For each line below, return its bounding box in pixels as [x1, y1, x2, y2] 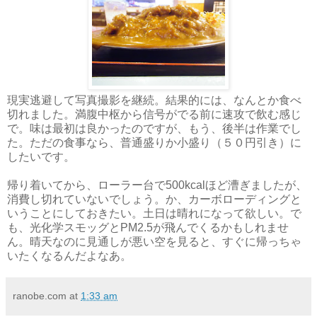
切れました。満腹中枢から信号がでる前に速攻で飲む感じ [7, 108, 301, 120]
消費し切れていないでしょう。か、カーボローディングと [7, 192, 301, 205]
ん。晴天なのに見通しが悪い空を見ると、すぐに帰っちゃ [7, 235, 301, 248]
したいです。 [7, 150, 75, 163]
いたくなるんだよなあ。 [7, 249, 132, 262]
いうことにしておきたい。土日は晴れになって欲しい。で [7, 207, 301, 219]
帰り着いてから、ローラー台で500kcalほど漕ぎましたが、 [7, 178, 307, 191]
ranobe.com [13, 289, 67, 301]
